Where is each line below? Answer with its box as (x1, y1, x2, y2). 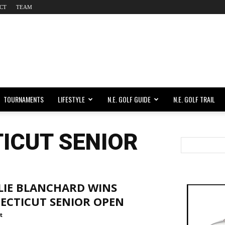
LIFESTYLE (58, 94, 85, 104)
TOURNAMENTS (4, 94, 44, 104)
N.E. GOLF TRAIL (173, 94, 215, 104)
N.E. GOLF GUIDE (107, 94, 151, 104)
